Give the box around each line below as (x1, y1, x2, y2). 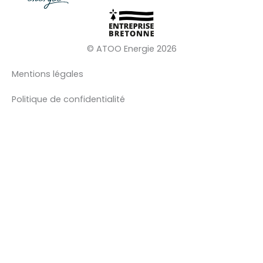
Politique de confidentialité (12, 93, 125, 106)
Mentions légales (12, 68, 83, 80)
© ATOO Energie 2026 (86, 43, 177, 55)
